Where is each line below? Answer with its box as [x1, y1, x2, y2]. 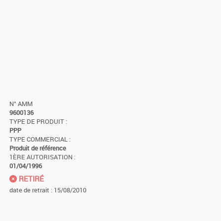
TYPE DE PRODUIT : [9, 117, 67, 126]
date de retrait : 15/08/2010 [9, 185, 86, 195]
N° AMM [9, 100, 33, 109]
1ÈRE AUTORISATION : [9, 153, 75, 162]
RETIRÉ [17, 174, 44, 184]
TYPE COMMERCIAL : [9, 135, 71, 144]
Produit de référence [9, 144, 66, 153]
